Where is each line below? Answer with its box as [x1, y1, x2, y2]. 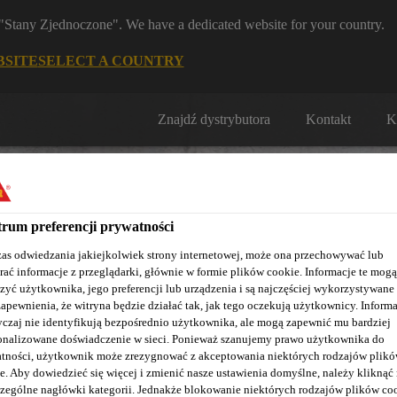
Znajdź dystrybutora [158, 112, 270, 127]
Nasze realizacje [19, 279, 109, 294]
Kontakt [306, 112, 351, 127]
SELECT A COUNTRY [37, 52, 184, 68]
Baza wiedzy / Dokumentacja [136, 279, 300, 294]
